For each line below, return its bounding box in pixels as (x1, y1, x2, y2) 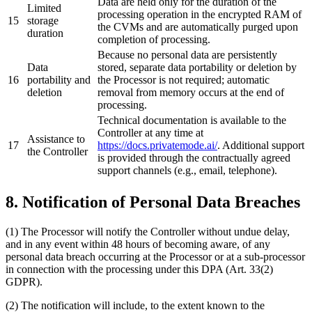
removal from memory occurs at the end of (97, 86, 284, 99)
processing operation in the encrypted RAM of (97, 8, 302, 21)
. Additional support (217, 139, 304, 152)
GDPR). (6, 276, 42, 288)
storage (27, 15, 58, 27)
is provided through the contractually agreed (97, 152, 290, 164)
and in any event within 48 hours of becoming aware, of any (6, 238, 270, 251)
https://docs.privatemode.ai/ (97, 139, 217, 152)
